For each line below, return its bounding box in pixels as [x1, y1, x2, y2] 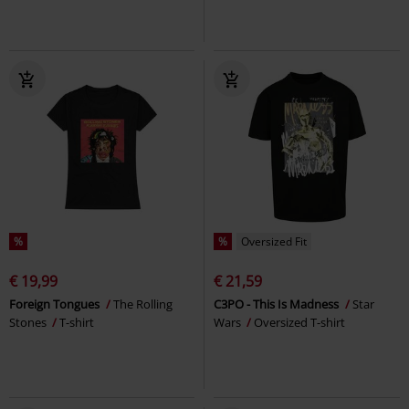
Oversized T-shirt [254, 313, 345, 330]
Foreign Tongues [9, 295, 102, 312]
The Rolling [113, 295, 173, 312]
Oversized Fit [241, 233, 307, 249]
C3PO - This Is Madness [214, 295, 341, 312]
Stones [9, 313, 49, 330]
